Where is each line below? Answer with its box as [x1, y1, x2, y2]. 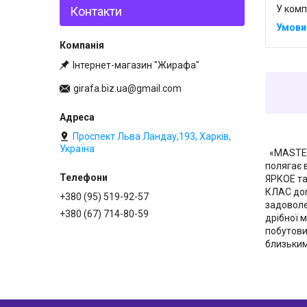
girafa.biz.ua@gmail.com [73, 83, 182, 95]
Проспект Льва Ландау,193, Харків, [73, 131, 231, 143]
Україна [60, 143, 95, 155]
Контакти [70, 3, 122, 19]
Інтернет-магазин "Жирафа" [73, 59, 199, 71]
